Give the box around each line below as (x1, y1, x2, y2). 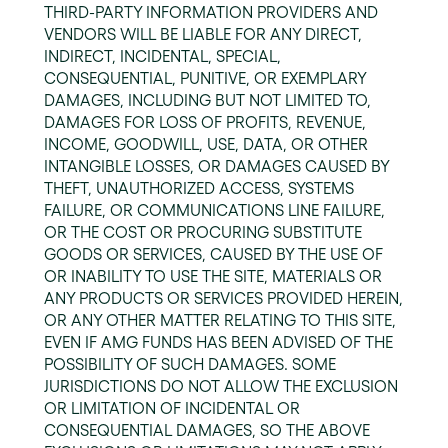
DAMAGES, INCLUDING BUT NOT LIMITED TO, (44, 91, 371, 109)
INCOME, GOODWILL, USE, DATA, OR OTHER (44, 135, 368, 153)
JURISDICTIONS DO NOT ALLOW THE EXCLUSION (44, 377, 398, 395)
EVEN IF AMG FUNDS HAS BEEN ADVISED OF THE (44, 333, 393, 351)
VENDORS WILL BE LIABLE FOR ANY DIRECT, (44, 25, 362, 43)
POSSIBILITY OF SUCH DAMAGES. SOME (44, 355, 336, 373)
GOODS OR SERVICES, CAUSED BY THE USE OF (44, 245, 383, 263)
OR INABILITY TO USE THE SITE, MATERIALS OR (44, 267, 382, 285)
